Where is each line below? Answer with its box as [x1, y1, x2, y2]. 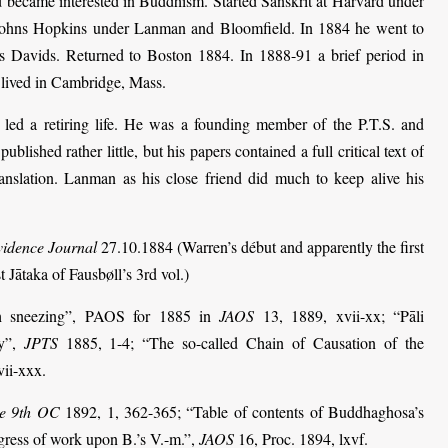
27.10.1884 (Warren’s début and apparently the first [97, 235, 424, 257]
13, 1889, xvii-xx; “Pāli [254, 304, 425, 326]
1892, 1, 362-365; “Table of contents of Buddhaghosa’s [59, 400, 425, 422]
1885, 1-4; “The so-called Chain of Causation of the [57, 331, 425, 353]
